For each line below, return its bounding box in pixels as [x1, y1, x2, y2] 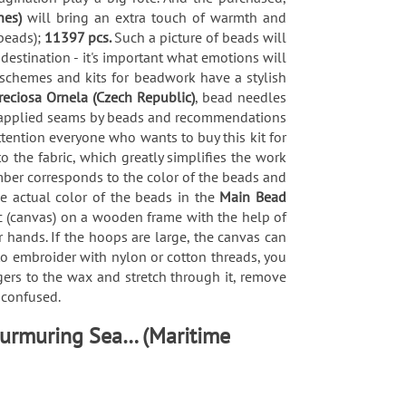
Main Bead [219, 187, 287, 206]
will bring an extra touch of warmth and [26, 7, 287, 26]
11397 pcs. [43, 27, 114, 46]
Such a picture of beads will [113, 27, 287, 46]
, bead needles [195, 87, 286, 106]
